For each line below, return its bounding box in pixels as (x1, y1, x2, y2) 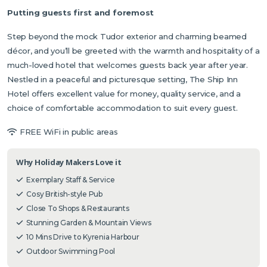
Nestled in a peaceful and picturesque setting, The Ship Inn (7, 74, 238, 84)
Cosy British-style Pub (23, 189, 103, 198)
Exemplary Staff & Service (23, 175, 115, 184)
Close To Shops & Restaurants (23, 203, 129, 213)
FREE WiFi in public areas (19, 126, 118, 136)
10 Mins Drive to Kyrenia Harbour (23, 232, 139, 241)
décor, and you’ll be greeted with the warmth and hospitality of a (7, 45, 260, 55)
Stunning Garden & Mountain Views (23, 218, 151, 227)
